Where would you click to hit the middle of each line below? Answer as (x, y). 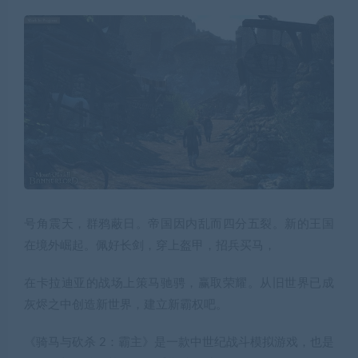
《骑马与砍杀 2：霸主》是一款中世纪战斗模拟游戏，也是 (179, 342)
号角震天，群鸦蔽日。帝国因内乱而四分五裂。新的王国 (179, 224)
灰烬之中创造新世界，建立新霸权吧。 (126, 304)
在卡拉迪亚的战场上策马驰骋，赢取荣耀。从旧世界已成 (179, 283)
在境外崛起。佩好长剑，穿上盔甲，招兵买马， (150, 245)
